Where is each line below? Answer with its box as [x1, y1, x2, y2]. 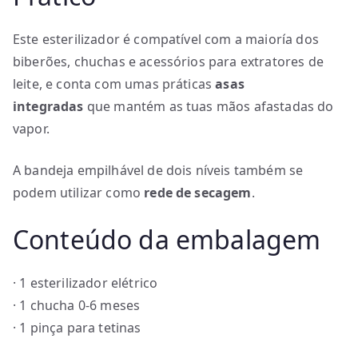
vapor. [13, 120, 50, 137]
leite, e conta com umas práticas [13, 75, 216, 93]
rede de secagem [144, 184, 252, 201]
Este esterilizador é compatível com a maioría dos [13, 30, 319, 48]
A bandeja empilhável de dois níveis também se [13, 161, 304, 179]
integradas [13, 97, 84, 115]
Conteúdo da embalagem [13, 222, 321, 257]
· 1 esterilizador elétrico [13, 274, 158, 292]
